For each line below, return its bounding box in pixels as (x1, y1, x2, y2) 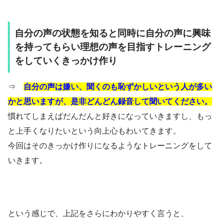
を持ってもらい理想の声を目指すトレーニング (15, 42, 211, 53)
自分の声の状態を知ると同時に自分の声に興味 (15, 28, 211, 39)
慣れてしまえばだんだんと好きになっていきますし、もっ (8, 111, 212, 120)
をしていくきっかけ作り (15, 55, 117, 66)
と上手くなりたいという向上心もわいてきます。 (8, 126, 181, 135)
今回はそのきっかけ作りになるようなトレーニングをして (8, 141, 212, 150)
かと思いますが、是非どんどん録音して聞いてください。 (8, 97, 212, 106)
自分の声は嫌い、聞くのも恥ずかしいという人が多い (24, 82, 212, 91)
